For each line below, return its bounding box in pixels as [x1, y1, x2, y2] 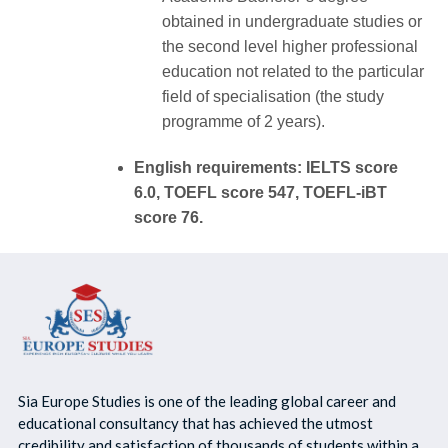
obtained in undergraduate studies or [162, 13, 423, 31]
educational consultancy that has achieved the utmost [17, 413, 373, 432]
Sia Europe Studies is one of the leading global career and [17, 391, 396, 410]
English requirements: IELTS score [134, 159, 399, 177]
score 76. [134, 209, 204, 227]
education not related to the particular [162, 63, 425, 81]
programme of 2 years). [162, 113, 326, 131]
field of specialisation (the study [162, 88, 385, 106]
